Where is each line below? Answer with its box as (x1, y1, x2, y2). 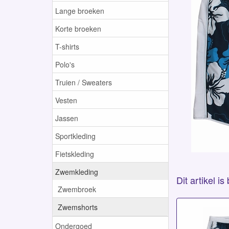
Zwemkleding (55, 166, 98, 177)
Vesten (55, 95, 77, 105)
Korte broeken (55, 23, 101, 34)
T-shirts (55, 41, 79, 52)
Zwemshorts (58, 201, 98, 212)
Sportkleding (55, 130, 96, 141)
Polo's (55, 59, 75, 70)
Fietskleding (55, 148, 94, 159)
